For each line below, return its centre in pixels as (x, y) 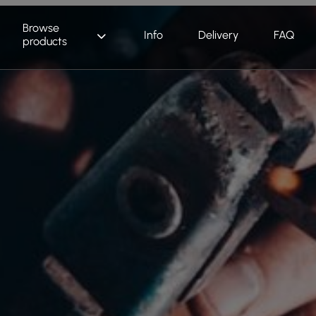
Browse (41, 28)
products (45, 42)
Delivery (218, 35)
